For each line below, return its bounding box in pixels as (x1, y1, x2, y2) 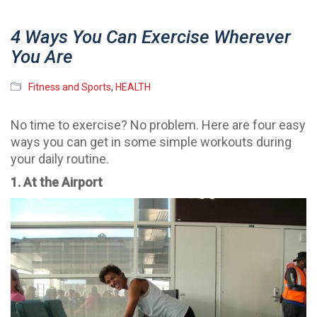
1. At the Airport (11, 175, 103, 190)
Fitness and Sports (28, 81, 111, 93)
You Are (11, 45, 73, 67)
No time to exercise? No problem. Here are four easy (11, 117, 306, 132)
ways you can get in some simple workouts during (11, 134, 292, 149)
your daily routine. (11, 151, 109, 166)
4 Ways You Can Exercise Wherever (11, 25, 291, 47)
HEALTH (115, 81, 151, 93)
